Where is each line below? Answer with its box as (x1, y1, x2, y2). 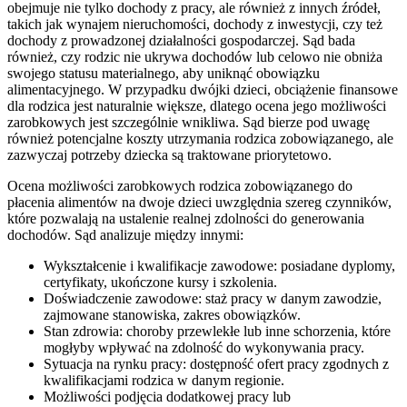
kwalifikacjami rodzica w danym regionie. (44, 372, 284, 388)
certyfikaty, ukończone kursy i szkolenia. (44, 273, 277, 290)
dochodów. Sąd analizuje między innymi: (7, 226, 243, 243)
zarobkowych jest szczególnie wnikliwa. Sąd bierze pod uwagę (7, 114, 370, 130)
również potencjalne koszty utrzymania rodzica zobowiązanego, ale (7, 130, 393, 146)
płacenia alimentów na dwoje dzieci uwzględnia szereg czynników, (7, 194, 392, 210)
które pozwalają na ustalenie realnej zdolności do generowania (7, 210, 364, 226)
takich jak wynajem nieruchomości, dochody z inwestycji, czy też (7, 15, 382, 32)
